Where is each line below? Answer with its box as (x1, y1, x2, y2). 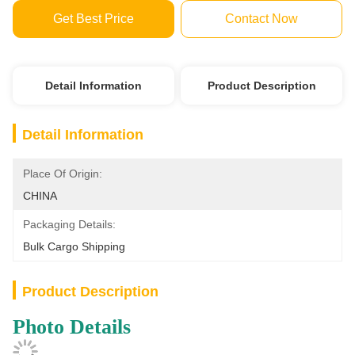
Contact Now (225, 12, 299, 25)
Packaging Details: (23, 218, 116, 231)
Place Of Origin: (23, 167, 102, 180)
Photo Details (13, 315, 131, 338)
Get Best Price (52, 12, 134, 25)
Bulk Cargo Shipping (23, 240, 125, 253)
